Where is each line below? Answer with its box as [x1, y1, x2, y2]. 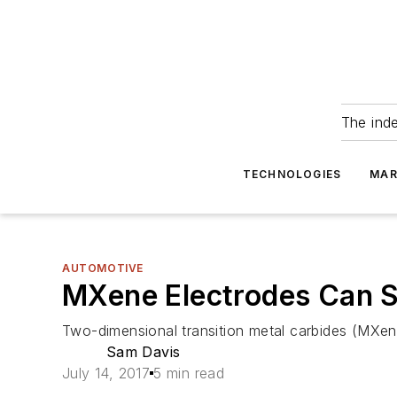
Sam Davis [105, 343, 181, 361]
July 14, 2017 [62, 364, 151, 382]
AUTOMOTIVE [62, 261, 144, 275]
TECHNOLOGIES [242, 167, 342, 181]
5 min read [153, 364, 225, 382]
